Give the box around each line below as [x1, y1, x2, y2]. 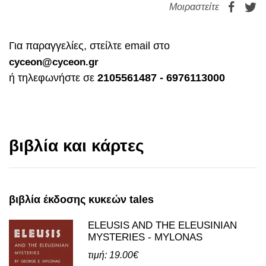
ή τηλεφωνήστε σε [9, 71, 97, 84]
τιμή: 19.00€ [88, 249, 138, 260]
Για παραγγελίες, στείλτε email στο [9, 39, 170, 52]
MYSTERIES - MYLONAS [88, 231, 202, 243]
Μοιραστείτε [169, 1, 219, 12]
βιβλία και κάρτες [9, 136, 144, 155]
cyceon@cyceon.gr [9, 56, 99, 68]
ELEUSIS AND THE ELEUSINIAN [88, 219, 237, 231]
